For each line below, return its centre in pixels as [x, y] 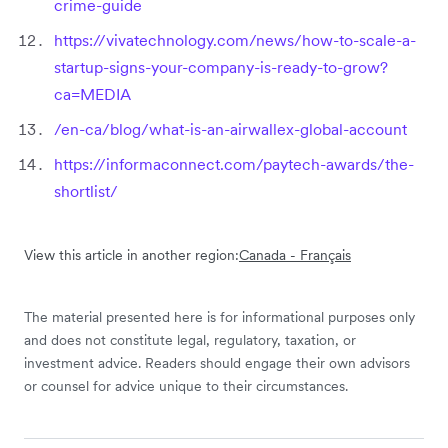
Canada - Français [295, 254]
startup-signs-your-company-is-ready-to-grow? [221, 66]
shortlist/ [86, 190]
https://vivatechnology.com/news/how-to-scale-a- [235, 39]
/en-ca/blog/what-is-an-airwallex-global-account [230, 128]
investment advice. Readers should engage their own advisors [217, 362]
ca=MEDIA [92, 93]
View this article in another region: [131, 254]
